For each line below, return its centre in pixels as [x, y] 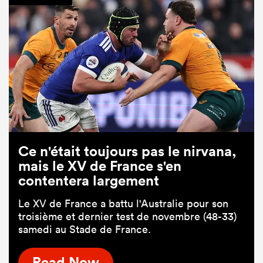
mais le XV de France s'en [100, 165]
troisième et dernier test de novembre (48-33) [127, 216]
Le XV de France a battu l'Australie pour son [123, 203]
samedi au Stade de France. [85, 229]
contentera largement [89, 180]
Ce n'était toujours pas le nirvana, [127, 151]
